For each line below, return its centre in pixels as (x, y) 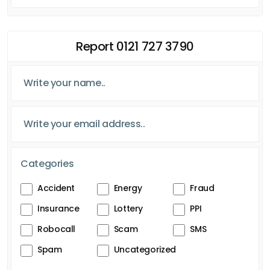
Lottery (128, 208)
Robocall (57, 229)
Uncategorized (145, 249)
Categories (47, 163)
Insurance (58, 208)
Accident (56, 188)
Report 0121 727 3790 (135, 46)
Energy (128, 188)
